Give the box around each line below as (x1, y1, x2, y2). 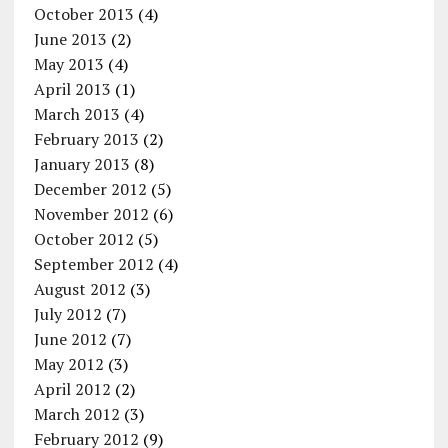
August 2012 (33, 277, 126, 300)
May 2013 (33, 52, 104, 75)
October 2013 (33, 2, 134, 25)
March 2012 (33, 402, 120, 425)
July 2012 (33, 302, 102, 325)
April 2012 (33, 377, 111, 400)
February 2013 (33, 127, 139, 150)
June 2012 (33, 327, 107, 350)
